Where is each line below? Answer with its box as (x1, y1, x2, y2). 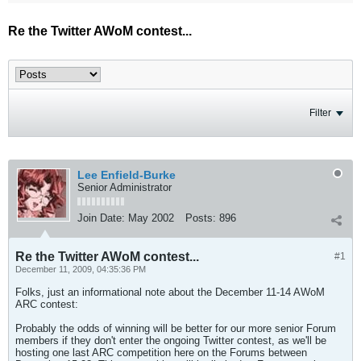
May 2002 (128, 212, 174, 224)
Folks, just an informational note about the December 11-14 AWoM (15, 286, 325, 298)
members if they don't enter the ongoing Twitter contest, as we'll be (15, 334, 326, 346)
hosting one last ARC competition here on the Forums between (15, 346, 307, 359)
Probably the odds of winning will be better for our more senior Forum (15, 322, 336, 334)
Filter (309, 107, 331, 118)
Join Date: (77, 212, 125, 224)
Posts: (185, 212, 216, 224)
